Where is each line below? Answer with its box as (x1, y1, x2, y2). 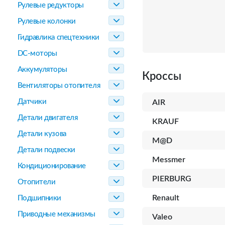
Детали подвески (17, 146, 75, 154)
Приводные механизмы (17, 210, 95, 218)
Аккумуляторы (17, 66, 67, 73)
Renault (152, 194, 179, 202)
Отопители (17, 178, 56, 186)
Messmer (152, 156, 185, 164)
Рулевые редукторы (17, 2, 84, 9)
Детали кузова (17, 130, 66, 138)
